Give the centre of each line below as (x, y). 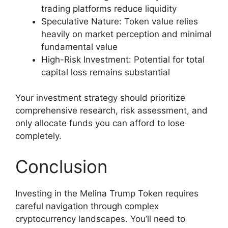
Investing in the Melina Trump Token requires (107, 193)
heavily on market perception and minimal (126, 34)
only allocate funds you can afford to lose (100, 123)
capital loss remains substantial (106, 72)
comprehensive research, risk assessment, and (111, 111)
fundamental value (79, 47)
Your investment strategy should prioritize (100, 98)
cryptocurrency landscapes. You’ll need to (100, 219)
